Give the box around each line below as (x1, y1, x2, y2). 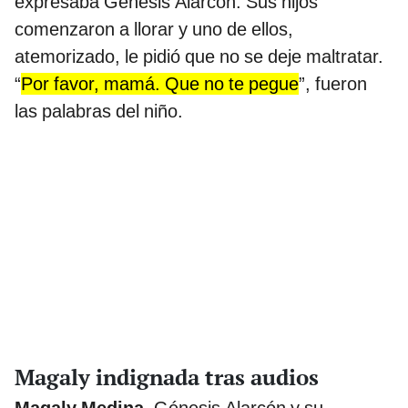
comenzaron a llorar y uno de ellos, (15, 18, 293, 41)
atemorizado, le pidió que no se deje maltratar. (15, 46, 383, 68)
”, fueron (299, 73, 367, 96)
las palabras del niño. (15, 100, 183, 123)
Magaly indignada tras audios (15, 362, 319, 393)
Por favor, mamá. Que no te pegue (21, 73, 299, 96)
